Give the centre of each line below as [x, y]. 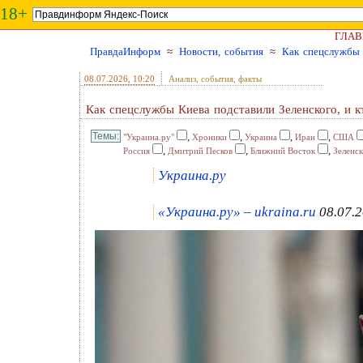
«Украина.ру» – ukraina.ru [237, 212]
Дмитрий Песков [200, 151]
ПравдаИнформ [125, 51]
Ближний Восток [283, 151]
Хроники [209, 137]
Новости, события [221, 51]
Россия [137, 151]
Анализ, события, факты [215, 79]
